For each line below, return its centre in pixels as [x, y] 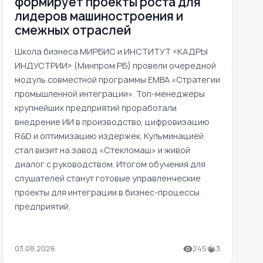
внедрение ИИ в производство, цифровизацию [112, 122]
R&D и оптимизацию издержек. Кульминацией [109, 136]
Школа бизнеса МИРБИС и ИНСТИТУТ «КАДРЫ [111, 51]
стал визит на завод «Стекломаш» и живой [102, 150]
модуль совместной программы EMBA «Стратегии [117, 79]
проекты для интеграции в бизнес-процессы [107, 192]
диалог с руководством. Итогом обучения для [110, 164]
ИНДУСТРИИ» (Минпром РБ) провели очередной [115, 65]
